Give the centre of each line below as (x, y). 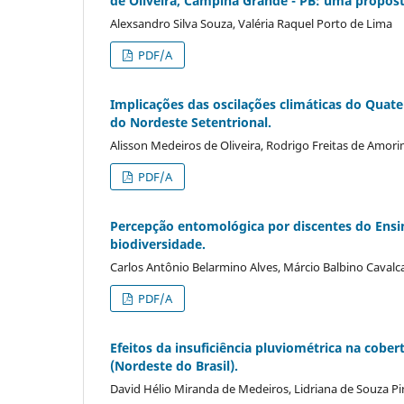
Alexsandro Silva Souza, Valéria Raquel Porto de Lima (251, 24)
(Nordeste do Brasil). (174, 366)
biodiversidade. (158, 244)
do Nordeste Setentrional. (191, 123)
